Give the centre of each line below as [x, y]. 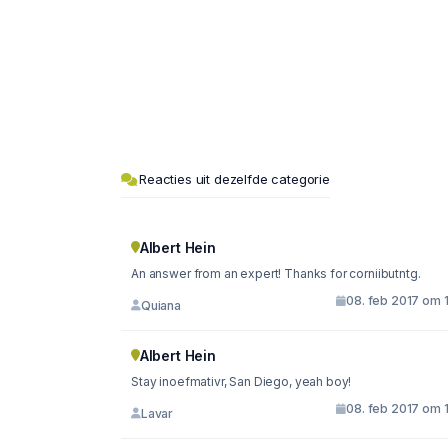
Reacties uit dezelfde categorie [234, 179]
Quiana [160, 305]
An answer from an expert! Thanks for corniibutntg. [276, 274]
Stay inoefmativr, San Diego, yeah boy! [241, 382]
